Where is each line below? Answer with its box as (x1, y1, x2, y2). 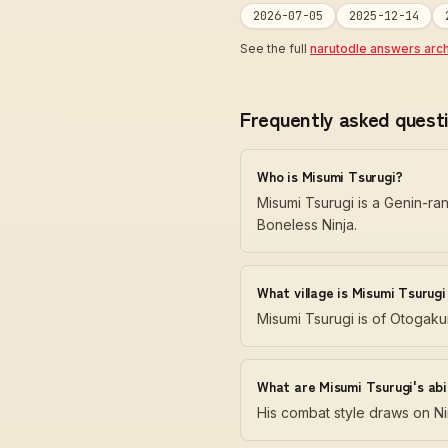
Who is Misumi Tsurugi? (257, 166, 403, 186)
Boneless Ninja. (257, 216, 357, 233)
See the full (240, 41, 310, 56)
